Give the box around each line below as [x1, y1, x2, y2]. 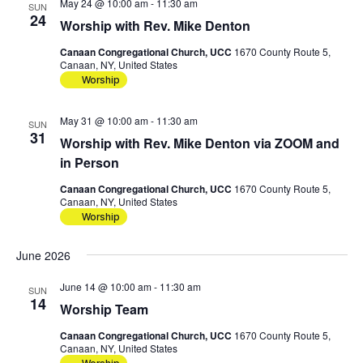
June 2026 [15, 247, 70, 264]
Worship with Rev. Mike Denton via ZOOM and [59, 134, 340, 153]
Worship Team [59, 300, 148, 319]
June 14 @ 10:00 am [59, 280, 152, 294]
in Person [59, 153, 119, 173]
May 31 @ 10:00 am [59, 113, 148, 128]
